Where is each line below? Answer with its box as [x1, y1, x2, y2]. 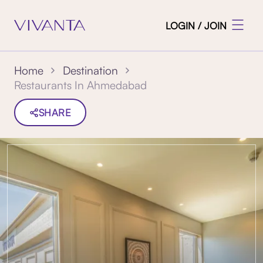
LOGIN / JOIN [166, 19, 227, 32]
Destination [62, 63, 118, 78]
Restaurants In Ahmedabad [14, 78, 147, 93]
